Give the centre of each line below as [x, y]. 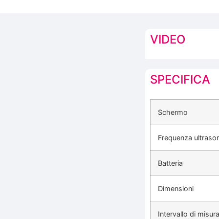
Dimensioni [176, 188]
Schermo [173, 112]
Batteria [170, 163]
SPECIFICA [180, 79]
